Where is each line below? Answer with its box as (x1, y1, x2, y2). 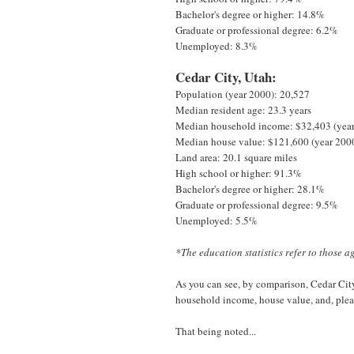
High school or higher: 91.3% (175, 165, 302, 180)
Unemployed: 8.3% (175, 38, 258, 53)
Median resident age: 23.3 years (175, 102, 311, 117)
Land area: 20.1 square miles (175, 149, 297, 164)
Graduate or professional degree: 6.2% (175, 22, 338, 37)
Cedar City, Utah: (175, 66, 277, 87)
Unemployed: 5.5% (175, 213, 258, 228)
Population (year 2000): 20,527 (175, 86, 310, 101)
